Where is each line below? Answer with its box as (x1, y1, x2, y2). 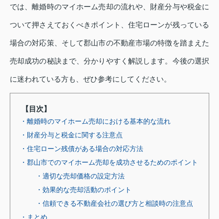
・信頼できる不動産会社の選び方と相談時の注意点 (36, 199, 193, 207)
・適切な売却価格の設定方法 (36, 172, 125, 180)
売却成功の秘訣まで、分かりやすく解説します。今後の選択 (10, 57, 209, 65)
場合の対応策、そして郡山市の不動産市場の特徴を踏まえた (10, 39, 209, 47)
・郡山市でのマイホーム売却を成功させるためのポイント (20, 158, 198, 166)
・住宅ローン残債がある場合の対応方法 (20, 145, 143, 153)
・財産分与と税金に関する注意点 (20, 131, 123, 139)
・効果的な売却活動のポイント (36, 186, 131, 194)
